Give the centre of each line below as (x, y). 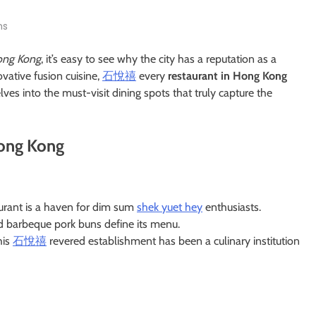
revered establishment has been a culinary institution (173, 241)
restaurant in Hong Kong (227, 75)
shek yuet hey (170, 207)
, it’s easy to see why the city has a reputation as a (159, 59)
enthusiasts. (232, 207)
